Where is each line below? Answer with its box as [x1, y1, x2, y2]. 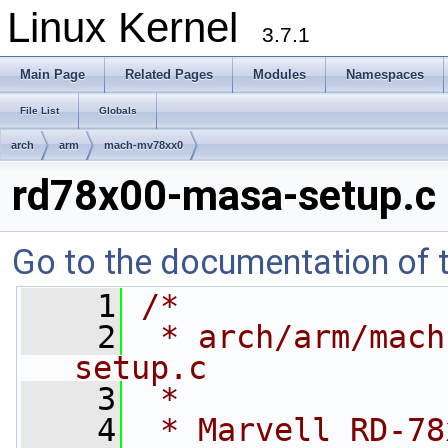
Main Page [20, 67, 85, 82]
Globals [99, 105, 137, 116]
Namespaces [346, 67, 424, 82]
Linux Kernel [7, 4, 262, 51]
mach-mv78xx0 [104, 139, 183, 151]
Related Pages [125, 67, 213, 82]
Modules [253, 67, 306, 82]
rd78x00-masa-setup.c [12, 171, 436, 220]
